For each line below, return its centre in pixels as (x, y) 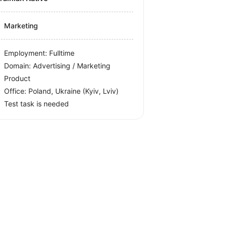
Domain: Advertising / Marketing (58, 66)
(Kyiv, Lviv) (101, 91)
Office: (16, 91)
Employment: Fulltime (40, 53)
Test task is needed (37, 104)
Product (17, 79)
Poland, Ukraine (56, 91)
